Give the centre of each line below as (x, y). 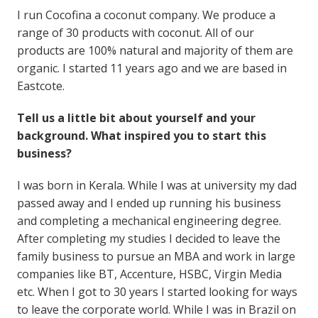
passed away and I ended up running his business (149, 203)
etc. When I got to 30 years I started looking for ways (157, 291)
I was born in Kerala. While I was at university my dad (157, 185)
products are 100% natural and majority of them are (155, 50)
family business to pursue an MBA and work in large (156, 256)
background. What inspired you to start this (141, 135)
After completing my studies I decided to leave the (148, 238)
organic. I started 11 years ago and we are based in (152, 68)
